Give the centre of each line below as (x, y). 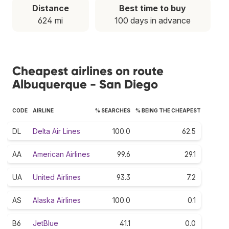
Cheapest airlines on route (88, 71)
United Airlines (57, 177)
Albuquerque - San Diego (85, 84)
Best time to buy (153, 8)
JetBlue (45, 223)
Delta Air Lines (56, 131)
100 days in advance (153, 20)
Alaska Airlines (57, 200)
